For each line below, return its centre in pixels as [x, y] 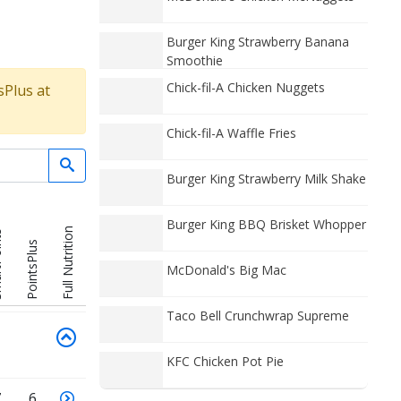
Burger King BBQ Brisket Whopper [266, 224]
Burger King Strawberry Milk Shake [266, 179]
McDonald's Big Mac [226, 270]
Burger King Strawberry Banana [258, 42]
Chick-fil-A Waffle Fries [231, 133]
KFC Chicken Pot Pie [225, 361]
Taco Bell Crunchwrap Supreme [258, 316]
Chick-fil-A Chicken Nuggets [246, 87]
